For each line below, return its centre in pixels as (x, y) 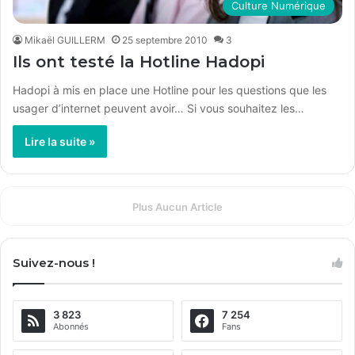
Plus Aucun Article (177, 207)
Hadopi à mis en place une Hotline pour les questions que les (170, 90)
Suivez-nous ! (54, 263)
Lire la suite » (60, 142)
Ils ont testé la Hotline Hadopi (139, 62)
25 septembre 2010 (165, 40)
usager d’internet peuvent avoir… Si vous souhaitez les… (158, 109)
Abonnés (71, 327)
